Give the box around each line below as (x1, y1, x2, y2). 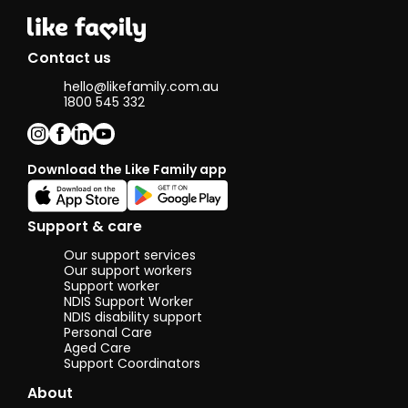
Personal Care (64, 323, 152, 342)
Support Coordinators (64, 354, 200, 373)
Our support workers (64, 261, 192, 280)
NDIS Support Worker (64, 292, 193, 311)
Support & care (27, 216, 142, 238)
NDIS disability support (64, 308, 202, 327)
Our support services (64, 246, 196, 265)
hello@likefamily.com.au (64, 77, 219, 97)
